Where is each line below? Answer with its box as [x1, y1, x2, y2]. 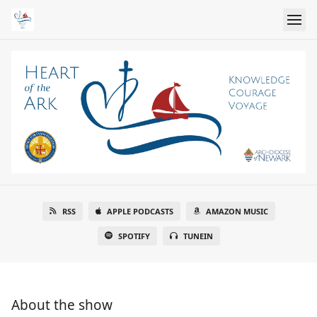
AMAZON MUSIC [205, 206, 268, 217]
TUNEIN [183, 231, 213, 242]
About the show [11, 296, 113, 315]
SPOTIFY [117, 231, 150, 242]
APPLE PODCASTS [106, 206, 173, 217]
